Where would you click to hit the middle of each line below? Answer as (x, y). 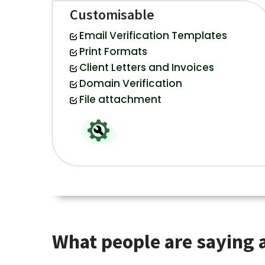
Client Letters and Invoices (146, 68)
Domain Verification (130, 84)
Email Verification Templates (153, 36)
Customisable (112, 15)
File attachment (120, 100)
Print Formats (113, 52)
